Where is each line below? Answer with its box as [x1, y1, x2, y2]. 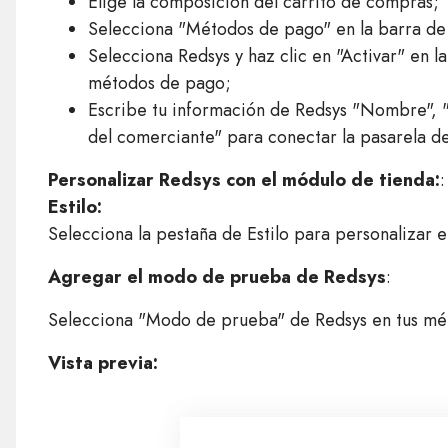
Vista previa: [47, 350, 158, 376]
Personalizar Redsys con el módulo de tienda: [47, 167, 440, 193]
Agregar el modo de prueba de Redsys [47, 264, 386, 290]
